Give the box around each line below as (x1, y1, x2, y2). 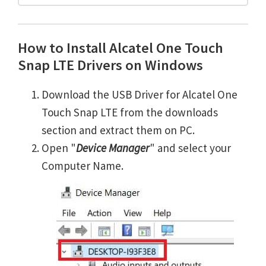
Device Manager (76, 141, 150, 155)
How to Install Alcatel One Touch (18, 39, 223, 57)
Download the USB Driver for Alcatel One (42, 87, 237, 102)
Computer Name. (42, 159, 123, 173)
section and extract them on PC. (42, 123, 195, 137)
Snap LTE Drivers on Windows (18, 56, 203, 74)
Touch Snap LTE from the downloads (42, 105, 218, 119)
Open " (42, 141, 76, 155)
